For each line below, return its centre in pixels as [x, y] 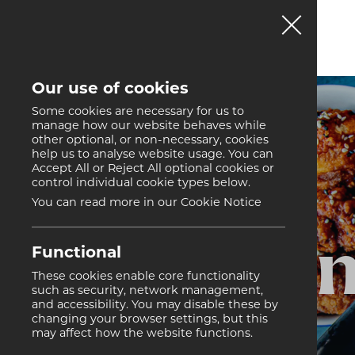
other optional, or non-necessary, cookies [150, 141]
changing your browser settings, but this [150, 319]
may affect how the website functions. [142, 334]
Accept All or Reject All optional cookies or [153, 170]
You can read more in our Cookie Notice [147, 204]
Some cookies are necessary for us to [138, 113]
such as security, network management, [147, 291]
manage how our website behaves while [149, 127]
